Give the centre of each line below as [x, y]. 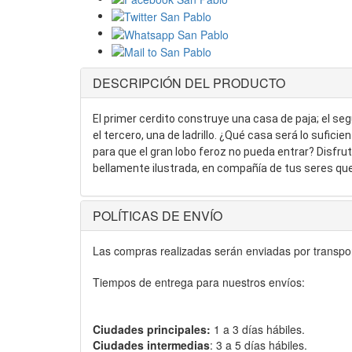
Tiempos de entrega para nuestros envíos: [199, 282]
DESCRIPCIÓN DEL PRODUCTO [189, 83]
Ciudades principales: [152, 330]
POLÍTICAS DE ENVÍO [158, 216]
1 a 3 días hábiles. [258, 330]
